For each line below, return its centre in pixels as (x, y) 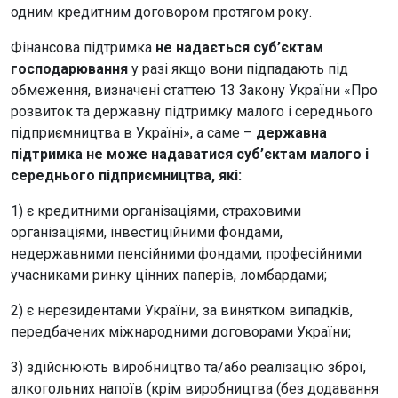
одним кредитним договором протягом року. (161, 12)
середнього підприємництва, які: (126, 175)
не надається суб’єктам (239, 47)
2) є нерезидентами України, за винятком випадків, (182, 310)
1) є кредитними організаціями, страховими (156, 211)
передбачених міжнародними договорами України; (181, 331)
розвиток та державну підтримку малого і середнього (192, 111)
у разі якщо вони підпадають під (238, 68)
